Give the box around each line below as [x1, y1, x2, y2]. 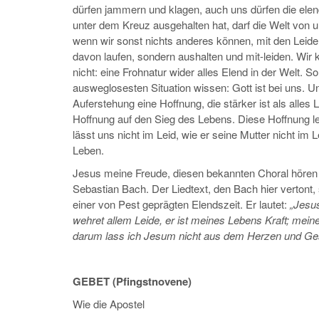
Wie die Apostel [73, 296, 145, 312]
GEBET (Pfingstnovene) [73, 273, 192, 290]
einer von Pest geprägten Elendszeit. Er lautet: [73, 197, 290, 212]
